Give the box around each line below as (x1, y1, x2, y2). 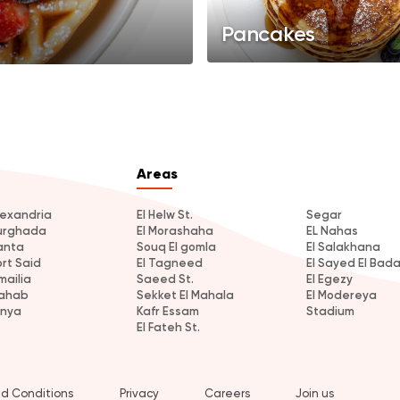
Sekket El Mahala (137, 287, 234, 302)
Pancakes (221, 20, 316, 46)
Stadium (305, 304, 354, 318)
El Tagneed (137, 255, 203, 270)
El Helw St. (137, 207, 193, 221)
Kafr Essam (137, 304, 199, 318)
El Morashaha (137, 223, 213, 237)
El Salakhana (305, 239, 380, 254)
